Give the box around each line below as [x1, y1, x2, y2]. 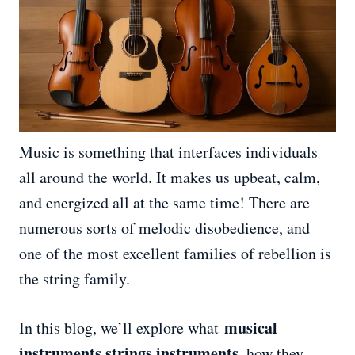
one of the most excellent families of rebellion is [19, 242, 331, 265]
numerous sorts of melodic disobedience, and [19, 217, 310, 239]
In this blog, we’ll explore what [19, 317, 224, 339]
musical [224, 316, 277, 340]
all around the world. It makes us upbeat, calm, [19, 166, 320, 189]
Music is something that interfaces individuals [19, 141, 318, 163]
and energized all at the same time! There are [19, 192, 310, 214]
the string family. [19, 268, 130, 290]
